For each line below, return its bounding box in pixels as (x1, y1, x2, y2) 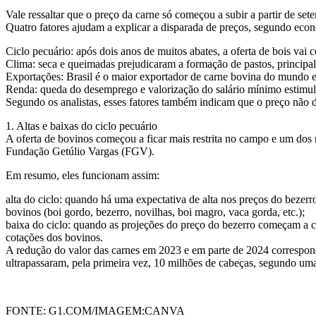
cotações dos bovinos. (6, 231, 103, 243)
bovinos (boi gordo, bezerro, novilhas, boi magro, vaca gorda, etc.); (6, 205, 305, 218)
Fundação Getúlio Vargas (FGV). (6, 145, 154, 157)
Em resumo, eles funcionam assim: (6, 169, 159, 181)
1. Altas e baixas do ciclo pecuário (6, 119, 157, 132)
